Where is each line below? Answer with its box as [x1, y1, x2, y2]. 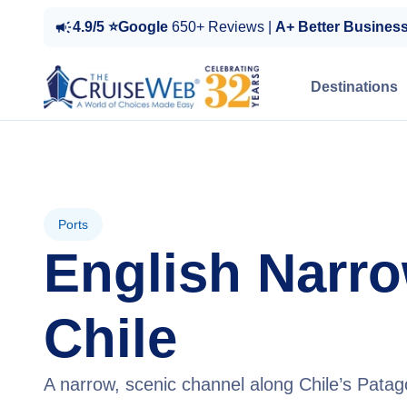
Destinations [311, 79, 398, 94]
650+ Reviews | [172, 19, 275, 35]
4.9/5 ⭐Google [73, 19, 172, 35]
